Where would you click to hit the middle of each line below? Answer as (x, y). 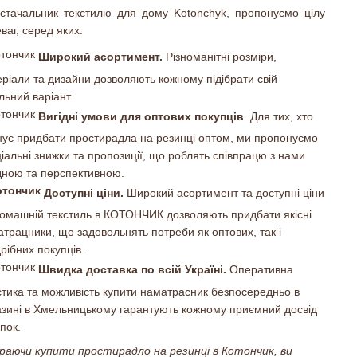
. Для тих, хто (279, 116)
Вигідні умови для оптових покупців (140, 116)
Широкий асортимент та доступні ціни (224, 192)
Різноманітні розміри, (220, 57)
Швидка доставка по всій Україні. (133, 270)
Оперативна (260, 270)
